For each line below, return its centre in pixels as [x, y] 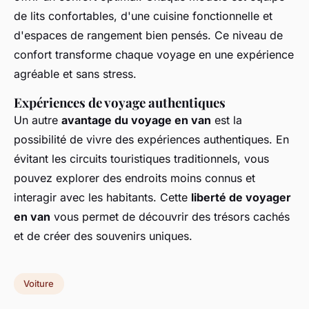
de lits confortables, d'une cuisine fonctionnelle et [143, 16]
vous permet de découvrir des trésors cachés [170, 216]
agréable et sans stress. [75, 73]
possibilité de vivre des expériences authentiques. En [151, 139]
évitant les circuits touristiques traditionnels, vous [141, 158]
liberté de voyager [241, 197]
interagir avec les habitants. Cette [102, 197]
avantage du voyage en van [136, 120]
